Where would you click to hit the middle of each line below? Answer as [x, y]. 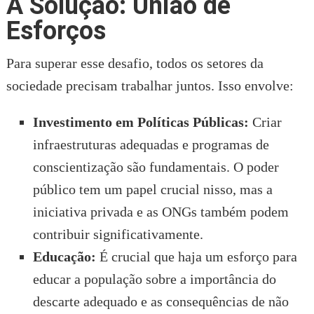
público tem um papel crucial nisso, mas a [152, 190]
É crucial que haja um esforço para [196, 257]
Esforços [56, 31]
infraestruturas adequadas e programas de [151, 145]
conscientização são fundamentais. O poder [156, 167]
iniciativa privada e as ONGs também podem [161, 212]
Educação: [64, 257]
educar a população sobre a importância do [154, 279]
